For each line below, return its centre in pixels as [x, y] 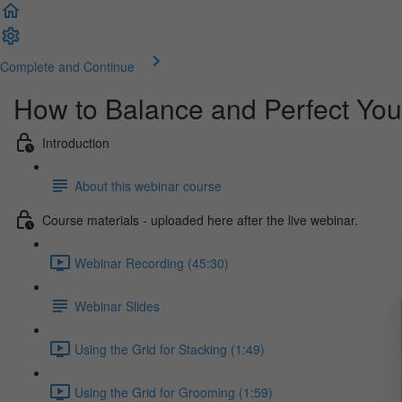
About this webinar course [148, 185]
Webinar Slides [117, 306]
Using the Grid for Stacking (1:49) [170, 349]
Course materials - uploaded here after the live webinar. [200, 219]
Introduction [76, 142]
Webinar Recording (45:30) [152, 262]
